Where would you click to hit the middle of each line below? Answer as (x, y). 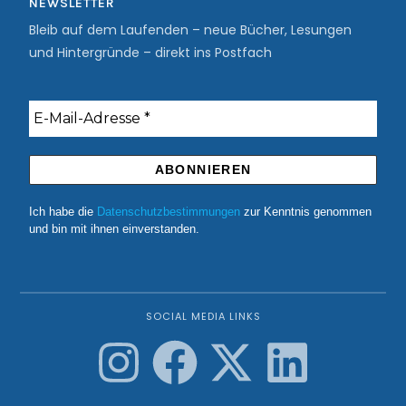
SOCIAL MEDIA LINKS (203, 316)
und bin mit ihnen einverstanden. (115, 228)
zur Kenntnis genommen (306, 211)
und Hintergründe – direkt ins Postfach (151, 52)
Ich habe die (63, 211)
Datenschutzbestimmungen (169, 211)
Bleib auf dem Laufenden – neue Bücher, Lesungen (191, 29)
